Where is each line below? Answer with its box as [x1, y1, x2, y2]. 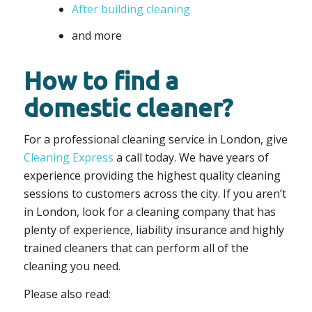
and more [71, 27, 122, 43]
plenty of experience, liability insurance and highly [23, 222, 284, 238]
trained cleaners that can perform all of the [23, 240, 249, 256]
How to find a [23, 64, 178, 95]
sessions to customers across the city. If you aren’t [23, 186, 286, 202]
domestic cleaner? [23, 91, 233, 123]
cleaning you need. [23, 258, 120, 274]
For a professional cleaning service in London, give [23, 132, 288, 148]
